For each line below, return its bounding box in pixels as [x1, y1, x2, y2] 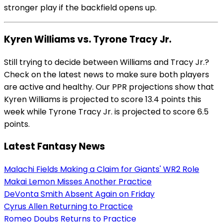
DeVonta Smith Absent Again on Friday [4, 188, 155, 200]
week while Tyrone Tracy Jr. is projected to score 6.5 [4, 106, 209, 117]
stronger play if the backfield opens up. [4, 2, 157, 14]
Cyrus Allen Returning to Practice [4, 201, 133, 213]
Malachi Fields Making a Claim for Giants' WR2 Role [4, 164, 199, 175]
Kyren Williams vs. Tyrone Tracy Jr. [4, 32, 171, 46]
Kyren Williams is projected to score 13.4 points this [4, 93, 201, 105]
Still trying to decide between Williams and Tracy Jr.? [4, 56, 209, 68]
